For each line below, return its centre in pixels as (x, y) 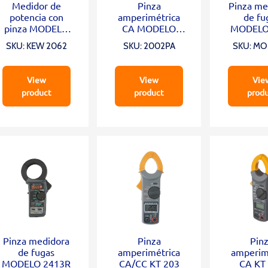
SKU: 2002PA (149, 46)
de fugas (36, 252)
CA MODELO (149, 28)
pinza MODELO (36, 28)
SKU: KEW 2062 (36, 46)
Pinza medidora (36, 241)
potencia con (36, 17)
